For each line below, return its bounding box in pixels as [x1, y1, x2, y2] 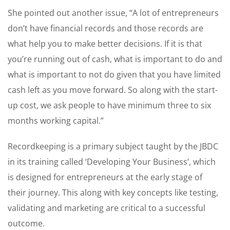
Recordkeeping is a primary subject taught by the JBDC [8, 140, 218, 152]
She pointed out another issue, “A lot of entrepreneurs [8, 7, 219, 18]
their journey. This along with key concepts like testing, [8, 186, 218, 198]
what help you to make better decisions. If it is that [8, 37, 202, 49]
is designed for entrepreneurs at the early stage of [8, 171, 202, 183]
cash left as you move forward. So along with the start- [8, 84, 218, 95]
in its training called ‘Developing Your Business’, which [8, 156, 216, 167]
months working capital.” [8, 114, 104, 126]
